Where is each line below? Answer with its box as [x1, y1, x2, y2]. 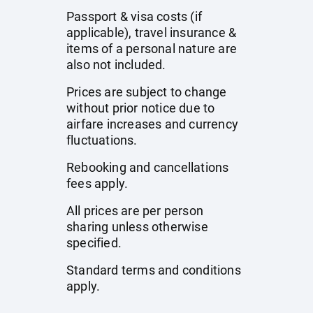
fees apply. [66, 176, 129, 191]
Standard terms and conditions [66, 263, 241, 277]
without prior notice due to [66, 101, 215, 115]
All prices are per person [66, 203, 203, 218]
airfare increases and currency [66, 117, 238, 131]
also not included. [66, 57, 166, 72]
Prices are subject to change [66, 85, 227, 99]
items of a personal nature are [66, 41, 237, 56]
